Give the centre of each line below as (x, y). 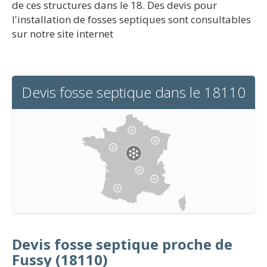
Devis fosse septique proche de (122, 244)
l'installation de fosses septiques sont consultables (131, 19)
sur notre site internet (63, 34)
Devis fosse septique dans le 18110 (133, 92)
